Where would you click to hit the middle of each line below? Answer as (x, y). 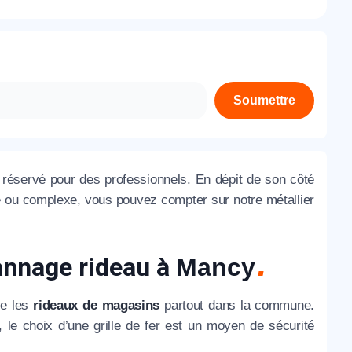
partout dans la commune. (237, 305)
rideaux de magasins (97, 305)
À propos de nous (172, 29)
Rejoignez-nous (168, 92)
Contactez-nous (167, 61)
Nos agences (160, 124)
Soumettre (264, 100)
